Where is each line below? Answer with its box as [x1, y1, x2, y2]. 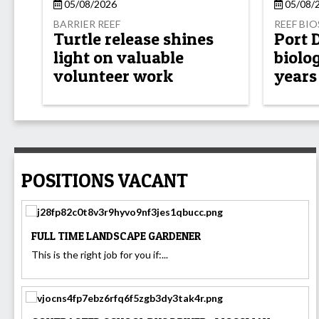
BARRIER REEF [53, 17, 120, 30]
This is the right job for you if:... [31, 248, 168, 261]
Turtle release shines [53, 28, 214, 50]
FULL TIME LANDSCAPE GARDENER [31, 229, 201, 243]
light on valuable [53, 47, 184, 68]
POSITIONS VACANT [21, 168, 188, 192]
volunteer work [53, 66, 173, 87]
